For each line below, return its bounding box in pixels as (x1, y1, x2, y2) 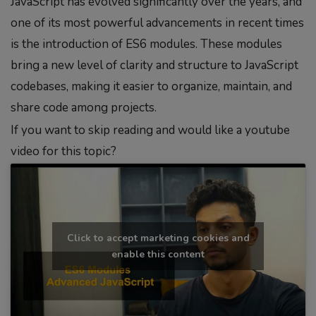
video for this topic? (11, 142, 116, 159)
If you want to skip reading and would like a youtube (11, 121, 290, 138)
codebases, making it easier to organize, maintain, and (11, 78, 292, 95)
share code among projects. (11, 99, 157, 116)
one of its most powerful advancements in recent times (11, 14, 304, 31)
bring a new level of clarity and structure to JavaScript (11, 56, 298, 73)
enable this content (111, 248, 205, 262)
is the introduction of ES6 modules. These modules (11, 35, 282, 52)
